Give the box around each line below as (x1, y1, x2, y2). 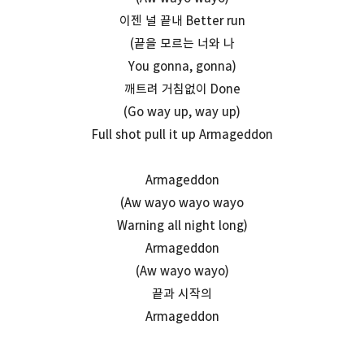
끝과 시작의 (152, 285, 212, 301)
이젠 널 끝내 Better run (119, 12, 245, 28)
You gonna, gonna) (128, 58, 236, 74)
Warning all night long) (116, 217, 248, 233)
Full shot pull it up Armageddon (91, 126, 273, 142)
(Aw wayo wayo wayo (120, 194, 244, 210)
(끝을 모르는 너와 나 (129, 35, 235, 51)
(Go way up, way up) (123, 103, 240, 119)
